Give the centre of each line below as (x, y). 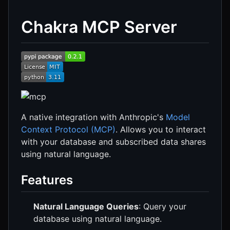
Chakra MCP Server (99, 27)
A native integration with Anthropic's (93, 117)
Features (47, 180)
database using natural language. (98, 218)
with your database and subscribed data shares (113, 141)
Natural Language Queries (86, 206)
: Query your (162, 206)
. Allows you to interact (161, 129)
